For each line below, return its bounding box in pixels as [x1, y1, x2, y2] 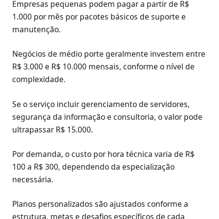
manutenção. [12, 24, 61, 35]
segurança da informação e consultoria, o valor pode [12, 111, 202, 122]
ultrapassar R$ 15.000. [12, 124, 93, 135]
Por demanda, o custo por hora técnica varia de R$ [12, 148, 195, 159]
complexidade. [12, 74, 66, 85]
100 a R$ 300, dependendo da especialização [12, 161, 175, 172]
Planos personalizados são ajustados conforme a [12, 198, 188, 209]
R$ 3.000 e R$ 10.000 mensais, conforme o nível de [12, 61, 195, 72]
